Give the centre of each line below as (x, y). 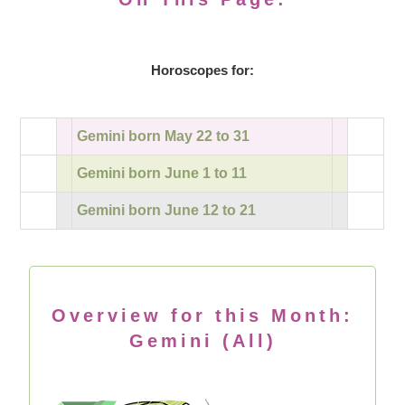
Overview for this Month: (202, 316)
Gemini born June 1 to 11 (162, 174)
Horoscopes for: (202, 71)
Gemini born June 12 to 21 (167, 211)
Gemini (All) (202, 341)
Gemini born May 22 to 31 (164, 137)
